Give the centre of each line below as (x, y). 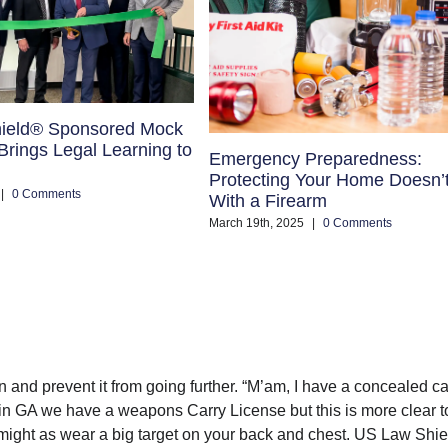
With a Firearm (268, 201)
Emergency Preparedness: (316, 159)
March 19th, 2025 (257, 223)
